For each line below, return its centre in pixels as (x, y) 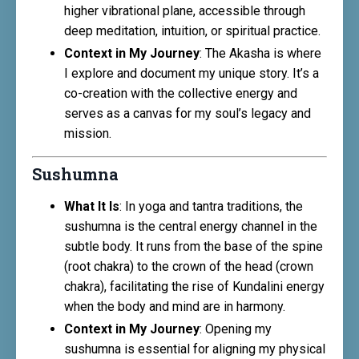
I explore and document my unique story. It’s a (192, 74)
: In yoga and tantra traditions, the (211, 207)
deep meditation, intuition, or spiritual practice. (192, 31)
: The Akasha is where (260, 54)
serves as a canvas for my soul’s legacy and (188, 114)
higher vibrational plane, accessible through (185, 11)
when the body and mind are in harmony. (175, 307)
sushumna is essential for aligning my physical (195, 349)
